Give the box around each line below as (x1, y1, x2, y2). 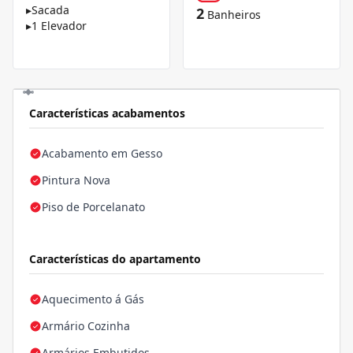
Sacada (32, 2, 69, 18)
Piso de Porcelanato (42, 199, 145, 215)
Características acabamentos (29, 106, 185, 121)
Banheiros (207, 7, 261, 23)
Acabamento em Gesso (42, 146, 162, 162)
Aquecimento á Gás (42, 292, 144, 307)
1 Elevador (32, 18, 87, 34)
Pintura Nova (42, 173, 110, 188)
